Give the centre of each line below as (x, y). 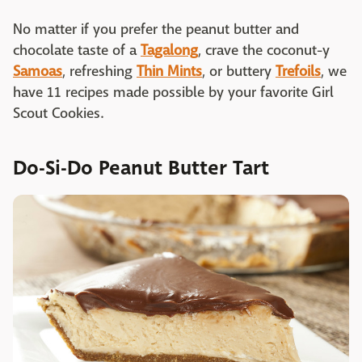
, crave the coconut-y (264, 51)
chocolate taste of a (77, 51)
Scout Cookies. (58, 114)
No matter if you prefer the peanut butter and (156, 30)
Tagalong (169, 51)
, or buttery (239, 72)
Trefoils (298, 72)
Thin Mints (169, 72)
